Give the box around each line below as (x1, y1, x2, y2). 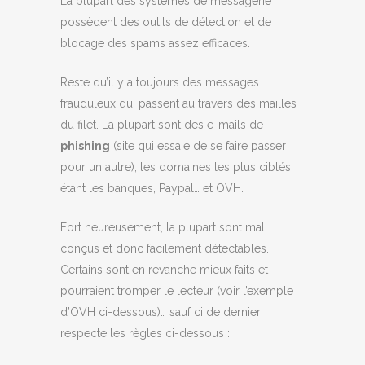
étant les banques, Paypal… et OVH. (60, 182, 244, 195)
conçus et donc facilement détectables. (60, 242, 269, 255)
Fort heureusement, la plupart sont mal (60, 221, 265, 234)
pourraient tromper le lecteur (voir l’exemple (60, 284, 293, 297)
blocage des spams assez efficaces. (60, 37, 250, 50)
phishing (60, 139, 110, 152)
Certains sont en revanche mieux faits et (60, 263, 268, 276)
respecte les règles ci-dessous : (60, 327, 230, 340)
